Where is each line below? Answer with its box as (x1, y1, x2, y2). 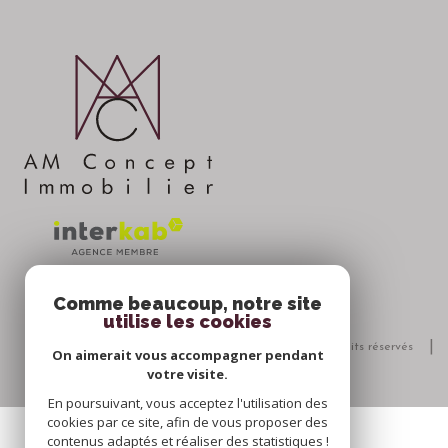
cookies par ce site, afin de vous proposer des (47, 413, 328, 431)
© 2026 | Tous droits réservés (249, 340, 413, 353)
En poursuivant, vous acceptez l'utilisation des (47, 394, 328, 412)
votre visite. (147, 365, 228, 383)
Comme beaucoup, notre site (53, 293, 322, 314)
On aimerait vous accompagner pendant (51, 346, 324, 364)
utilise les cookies (103, 311, 272, 332)
